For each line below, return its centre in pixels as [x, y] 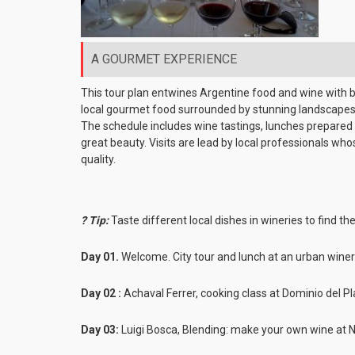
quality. [98, 159]
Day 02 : [101, 293]
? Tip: [95, 220]
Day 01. [100, 256]
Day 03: [100, 329]
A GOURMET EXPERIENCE [164, 59]
